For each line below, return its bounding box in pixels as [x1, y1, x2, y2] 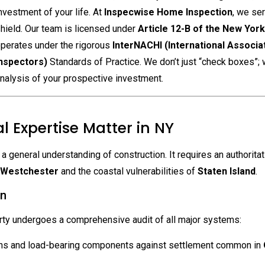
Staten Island [198, 165, 256, 177]
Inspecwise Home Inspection [104, 7, 232, 18]
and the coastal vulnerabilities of [59, 165, 198, 177]
